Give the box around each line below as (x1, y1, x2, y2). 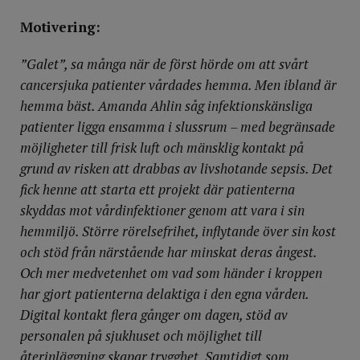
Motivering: (20, 18, 100, 36)
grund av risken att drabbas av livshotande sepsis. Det (20, 159, 333, 178)
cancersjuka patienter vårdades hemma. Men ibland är (20, 76, 337, 94)
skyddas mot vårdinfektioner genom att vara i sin (20, 201, 305, 219)
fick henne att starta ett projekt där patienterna (20, 180, 295, 198)
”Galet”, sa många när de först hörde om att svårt (20, 55, 309, 73)
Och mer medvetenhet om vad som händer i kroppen (20, 264, 322, 282)
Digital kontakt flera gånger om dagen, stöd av (20, 305, 288, 324)
